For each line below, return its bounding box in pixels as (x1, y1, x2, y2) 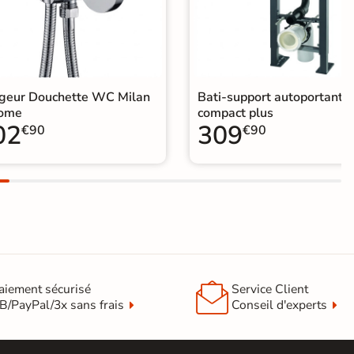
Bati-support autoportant (198, 88, 343, 107)
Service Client (232, 281, 309, 299)
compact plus (198, 104, 273, 122)
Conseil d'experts (232, 296, 328, 314)
